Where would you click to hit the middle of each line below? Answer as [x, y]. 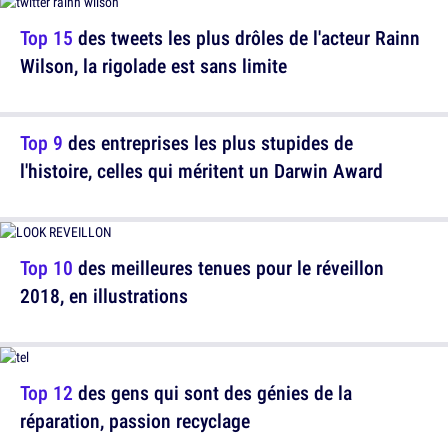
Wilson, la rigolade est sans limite [153, 65]
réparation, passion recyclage [135, 420]
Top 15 [46, 37]
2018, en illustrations [104, 295]
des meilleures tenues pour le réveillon [228, 267]
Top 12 [46, 392]
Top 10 [46, 267]
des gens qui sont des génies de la [212, 392]
